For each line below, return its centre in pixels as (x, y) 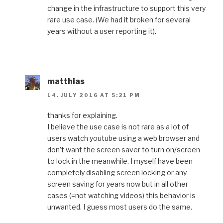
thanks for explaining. (82, 115)
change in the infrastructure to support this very (126, 8)
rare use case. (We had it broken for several (119, 19)
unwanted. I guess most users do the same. (120, 207)
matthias (66, 81)
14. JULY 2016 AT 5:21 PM (94, 95)
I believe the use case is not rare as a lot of (118, 126)
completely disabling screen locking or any (117, 172)
